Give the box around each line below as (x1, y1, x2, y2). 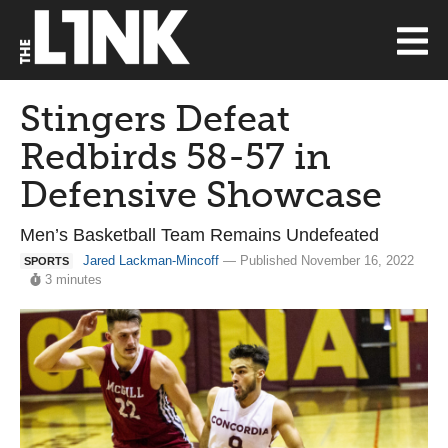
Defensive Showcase (20, 173, 382, 216)
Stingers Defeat (20, 97, 290, 140)
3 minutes (45, 272, 103, 287)
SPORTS (24, 255, 69, 267)
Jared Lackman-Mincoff (83, 253, 219, 268)
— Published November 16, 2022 (219, 253, 414, 268)
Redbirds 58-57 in (20, 135, 331, 178)
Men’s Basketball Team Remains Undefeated (20, 225, 379, 245)
